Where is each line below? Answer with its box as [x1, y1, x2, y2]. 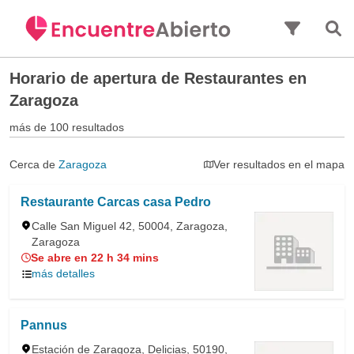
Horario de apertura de [9, 70, 184, 87]
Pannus [21, 318, 67, 332]
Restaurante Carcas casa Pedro [21, 195, 211, 209]
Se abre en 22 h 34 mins [31, 251, 159, 264]
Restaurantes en [184, 70, 307, 87]
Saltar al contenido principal [99, 2, 255, 16]
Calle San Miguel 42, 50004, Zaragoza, [32, 220, 228, 232]
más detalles [32, 267, 95, 280]
